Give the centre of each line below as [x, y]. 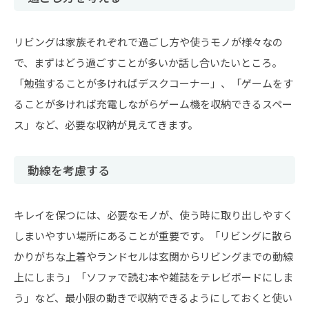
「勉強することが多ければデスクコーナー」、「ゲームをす [153, 83]
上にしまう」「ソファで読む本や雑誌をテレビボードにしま [153, 277]
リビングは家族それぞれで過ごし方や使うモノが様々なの [148, 42]
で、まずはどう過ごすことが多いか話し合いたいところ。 [148, 62]
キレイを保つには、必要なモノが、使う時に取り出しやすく [153, 215]
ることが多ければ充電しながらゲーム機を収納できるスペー [153, 104]
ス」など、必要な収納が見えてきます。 [106, 124]
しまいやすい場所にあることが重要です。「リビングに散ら [153, 236]
